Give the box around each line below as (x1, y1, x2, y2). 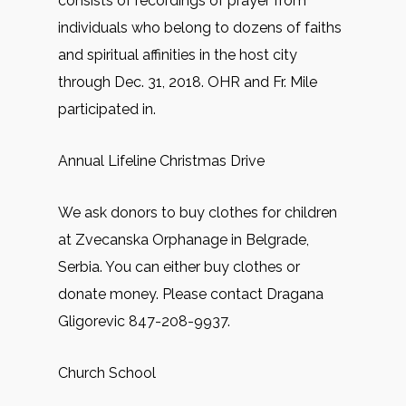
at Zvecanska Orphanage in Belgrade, (58, 231, 309, 248)
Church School (58, 364, 156, 382)
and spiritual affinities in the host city (58, 46, 297, 63)
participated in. (58, 101, 156, 118)
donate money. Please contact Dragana (58, 285, 324, 303)
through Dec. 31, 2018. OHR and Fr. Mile (58, 73, 317, 91)
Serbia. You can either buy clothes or (58, 258, 300, 275)
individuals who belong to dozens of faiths (58, 19, 342, 36)
